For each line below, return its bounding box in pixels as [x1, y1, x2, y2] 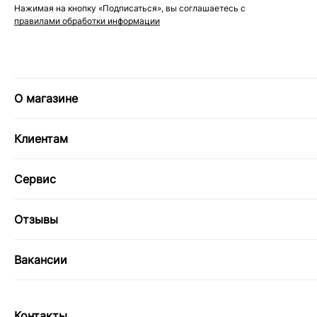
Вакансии [14, 253, 67, 267]
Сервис [14, 172, 56, 187]
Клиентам [14, 132, 68, 146]
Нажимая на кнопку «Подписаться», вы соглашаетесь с [14, 2, 246, 13]
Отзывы [14, 212, 58, 227]
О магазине [14, 91, 78, 106]
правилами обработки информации [14, 15, 160, 26]
